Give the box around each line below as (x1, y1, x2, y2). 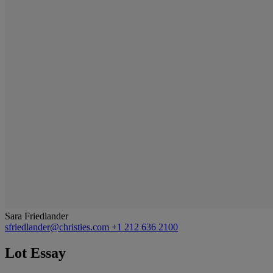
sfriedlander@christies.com (5, 221, 112, 232)
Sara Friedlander (5, 210, 68, 221)
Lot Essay (5, 244, 66, 261)
